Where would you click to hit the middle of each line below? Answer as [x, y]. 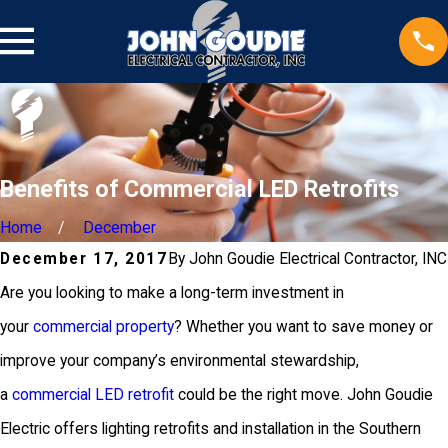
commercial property [103, 327]
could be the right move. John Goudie [303, 395]
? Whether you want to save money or [303, 327]
